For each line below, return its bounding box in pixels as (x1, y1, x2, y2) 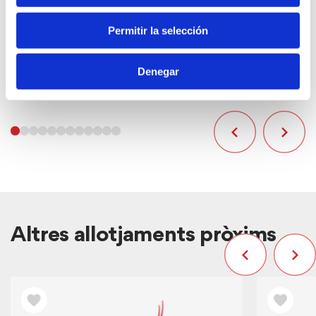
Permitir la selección (108, 24, 208, 37)
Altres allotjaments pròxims (11, 224, 277, 248)
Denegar (137, 65, 179, 78)
